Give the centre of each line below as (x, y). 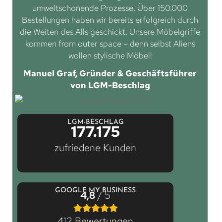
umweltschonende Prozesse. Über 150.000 (110, 8)
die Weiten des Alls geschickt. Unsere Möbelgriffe (110, 31)
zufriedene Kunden (96, 147)
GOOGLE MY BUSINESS (96, 191)
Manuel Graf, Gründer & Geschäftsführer (110, 73)
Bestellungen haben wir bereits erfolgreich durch (110, 20)
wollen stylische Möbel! (110, 55)
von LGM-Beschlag (110, 85)
